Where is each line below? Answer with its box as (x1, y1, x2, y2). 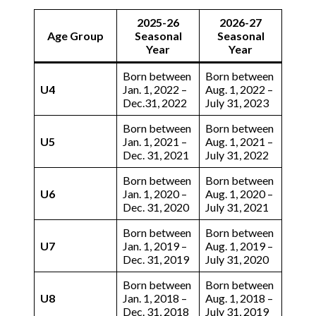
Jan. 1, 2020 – (123, 186, 187, 200)
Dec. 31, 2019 (123, 252, 189, 266)
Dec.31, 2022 (123, 95, 187, 109)
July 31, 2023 (205, 95, 269, 109)
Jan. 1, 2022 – (123, 82, 187, 96)
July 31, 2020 (205, 252, 269, 266)
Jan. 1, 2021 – (123, 134, 187, 148)
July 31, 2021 (205, 200, 269, 214)
